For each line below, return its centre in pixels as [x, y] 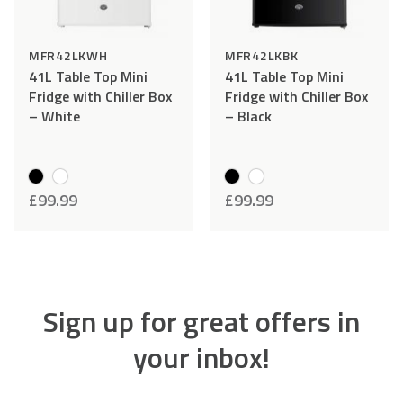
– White [54, 116]
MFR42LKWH [68, 56]
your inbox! [201, 358]
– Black [248, 116]
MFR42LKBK [262, 56]
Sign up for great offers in [201, 322]
